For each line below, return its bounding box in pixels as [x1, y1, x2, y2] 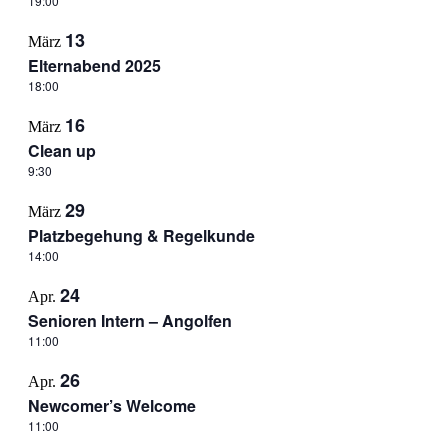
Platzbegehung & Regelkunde [27, 224, 255, 247]
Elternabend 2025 [27, 54, 161, 77]
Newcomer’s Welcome [27, 394, 196, 417]
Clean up [27, 139, 96, 162]
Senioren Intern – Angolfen [27, 309, 232, 332]
